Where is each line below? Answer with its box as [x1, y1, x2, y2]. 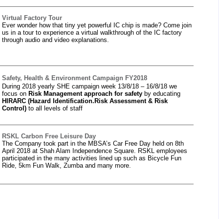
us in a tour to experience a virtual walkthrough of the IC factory [2, 29, 182, 36]
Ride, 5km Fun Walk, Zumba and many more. [2, 162, 131, 169]
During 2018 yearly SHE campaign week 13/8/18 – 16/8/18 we [2, 83, 177, 90]
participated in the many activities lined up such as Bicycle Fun [2, 154, 181, 162]
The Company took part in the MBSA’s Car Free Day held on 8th [2, 140, 184, 147]
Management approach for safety [44, 90, 142, 97]
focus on [2, 90, 28, 97]
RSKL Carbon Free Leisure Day [2, 132, 96, 140]
